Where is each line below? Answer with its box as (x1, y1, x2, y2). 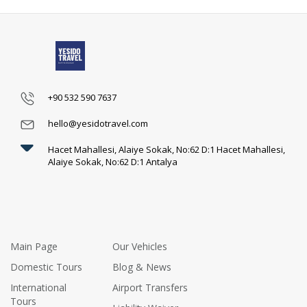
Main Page (10, 240, 58, 253)
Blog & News (112, 260, 172, 273)
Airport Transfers (112, 281, 188, 294)
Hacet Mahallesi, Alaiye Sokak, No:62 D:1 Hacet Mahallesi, (48, 143, 285, 156)
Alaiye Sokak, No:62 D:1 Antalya (48, 156, 177, 168)
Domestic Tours (10, 260, 82, 273)
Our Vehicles (112, 240, 168, 253)
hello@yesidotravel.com (48, 117, 148, 130)
